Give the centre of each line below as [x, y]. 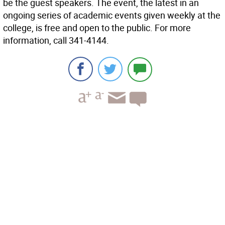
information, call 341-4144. [56, 40]
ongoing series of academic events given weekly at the [112, 15]
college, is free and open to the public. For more [97, 28]
